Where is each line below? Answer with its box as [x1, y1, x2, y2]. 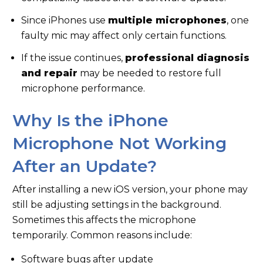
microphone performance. [21, 83, 145, 94]
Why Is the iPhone [12, 110, 168, 130]
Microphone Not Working [12, 133, 227, 153]
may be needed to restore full [77, 68, 221, 79]
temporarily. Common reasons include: [12, 230, 192, 241]
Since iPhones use [21, 15, 108, 26]
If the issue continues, [21, 52, 125, 63]
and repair [21, 68, 77, 79]
